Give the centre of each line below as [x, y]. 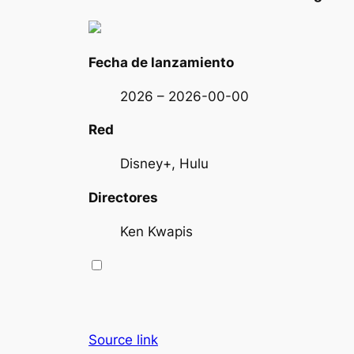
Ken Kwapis [156, 231]
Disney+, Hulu [164, 164]
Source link [123, 340]
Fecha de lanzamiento [161, 62]
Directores [123, 198]
